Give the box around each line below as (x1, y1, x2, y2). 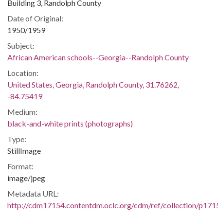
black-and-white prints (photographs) (7, 119, 133, 128)
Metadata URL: (7, 189, 59, 198)
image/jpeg (7, 173, 45, 182)
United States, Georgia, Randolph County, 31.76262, (7, 80, 179, 89)
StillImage (7, 146, 41, 155)
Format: (7, 162, 34, 171)
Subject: (7, 41, 35, 50)
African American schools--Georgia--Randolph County (7, 53, 189, 62)
